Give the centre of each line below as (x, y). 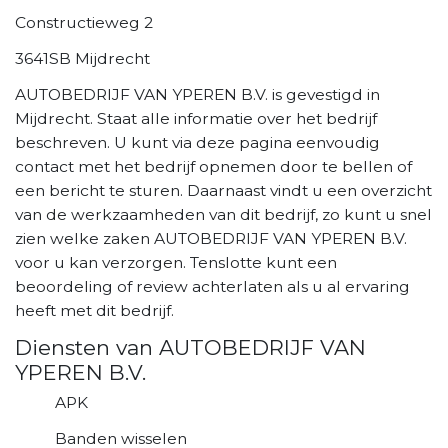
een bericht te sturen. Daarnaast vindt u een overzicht (223, 190)
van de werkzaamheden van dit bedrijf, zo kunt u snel (223, 214)
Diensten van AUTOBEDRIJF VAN (190, 347)
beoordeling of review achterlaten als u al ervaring (212, 286)
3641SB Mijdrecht (82, 58)
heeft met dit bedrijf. (94, 310)
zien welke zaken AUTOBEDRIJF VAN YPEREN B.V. (211, 238)
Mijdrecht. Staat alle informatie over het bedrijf (196, 118)
